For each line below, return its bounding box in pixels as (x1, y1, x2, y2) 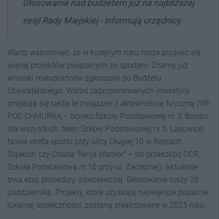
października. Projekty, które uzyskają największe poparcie (7, 187, 208, 197)
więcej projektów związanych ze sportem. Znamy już (7, 60, 188, 70)
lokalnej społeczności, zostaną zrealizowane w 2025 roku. (7, 200, 206, 210)
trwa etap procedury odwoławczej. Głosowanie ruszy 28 (7, 175, 198, 184)
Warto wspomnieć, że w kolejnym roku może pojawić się (7, 47, 200, 57)
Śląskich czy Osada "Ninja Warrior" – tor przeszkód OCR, (7, 149, 200, 159)
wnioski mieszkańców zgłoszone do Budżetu (7, 73, 161, 83)
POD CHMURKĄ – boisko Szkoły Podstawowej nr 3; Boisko (7, 111, 208, 121)
